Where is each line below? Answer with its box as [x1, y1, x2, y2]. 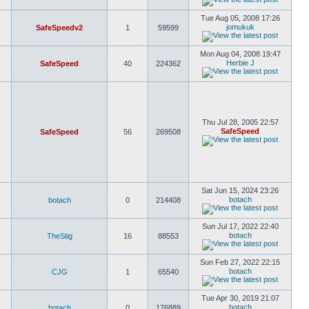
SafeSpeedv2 [36, 23, 83, 32]
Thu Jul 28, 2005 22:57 [201, 118, 279, 126]
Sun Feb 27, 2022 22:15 [200, 258, 280, 266]
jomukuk [226, 23, 255, 31]
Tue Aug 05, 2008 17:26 [200, 14, 280, 22]
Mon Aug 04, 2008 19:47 [199, 50, 281, 58]
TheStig [46, 232, 72, 240]
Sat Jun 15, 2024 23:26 [201, 186, 279, 195]
